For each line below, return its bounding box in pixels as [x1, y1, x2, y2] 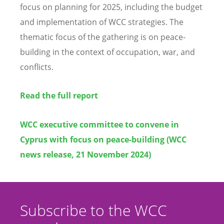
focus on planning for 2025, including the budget [20, 1, 202, 13]
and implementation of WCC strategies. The [20, 16, 183, 28]
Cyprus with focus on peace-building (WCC [20, 133, 186, 145]
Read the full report [20, 90, 98, 101]
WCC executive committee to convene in [20, 118, 179, 130]
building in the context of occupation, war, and [20, 46, 195, 58]
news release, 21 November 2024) [20, 148, 151, 160]
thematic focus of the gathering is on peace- [20, 31, 185, 43]
